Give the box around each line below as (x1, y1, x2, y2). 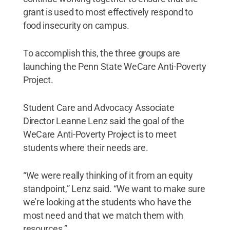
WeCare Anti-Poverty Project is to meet (23, 128, 177, 140)
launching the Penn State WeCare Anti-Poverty (23, 61, 206, 72)
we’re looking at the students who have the (23, 196, 191, 207)
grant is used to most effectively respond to (23, 6, 193, 17)
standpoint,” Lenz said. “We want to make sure (23, 183, 205, 194)
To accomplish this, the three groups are (23, 47, 180, 59)
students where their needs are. (23, 142, 148, 153)
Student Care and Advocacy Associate (23, 102, 175, 113)
